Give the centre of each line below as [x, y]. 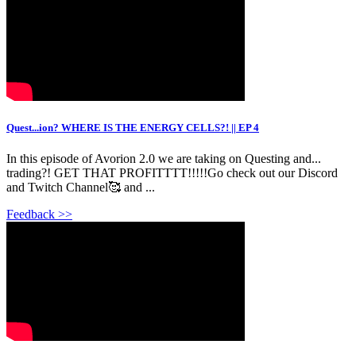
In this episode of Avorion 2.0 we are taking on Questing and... [164, 159]
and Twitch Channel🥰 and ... [81, 188]
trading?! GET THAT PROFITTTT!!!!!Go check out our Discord [172, 173]
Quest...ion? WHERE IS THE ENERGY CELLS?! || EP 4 [133, 128]
